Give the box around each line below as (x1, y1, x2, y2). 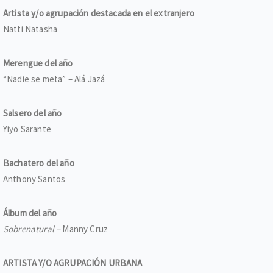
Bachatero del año (3, 157, 74, 169)
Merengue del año (3, 57, 73, 69)
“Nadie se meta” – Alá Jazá (3, 73, 105, 85)
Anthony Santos (3, 173, 66, 185)
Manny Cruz (62, 223, 108, 235)
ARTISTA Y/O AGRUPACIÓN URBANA (3, 257, 143, 269)
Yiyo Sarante (3, 123, 51, 135)
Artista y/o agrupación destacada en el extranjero (3, 7, 194, 19)
